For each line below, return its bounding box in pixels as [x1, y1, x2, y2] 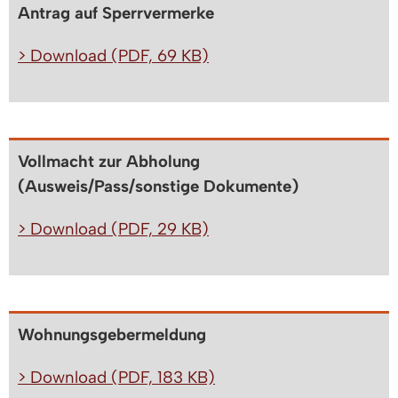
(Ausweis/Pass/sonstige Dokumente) [18, 176, 298, 197]
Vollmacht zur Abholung [18, 151, 200, 172]
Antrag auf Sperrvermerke [18, 3, 214, 24]
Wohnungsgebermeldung [18, 324, 206, 346]
